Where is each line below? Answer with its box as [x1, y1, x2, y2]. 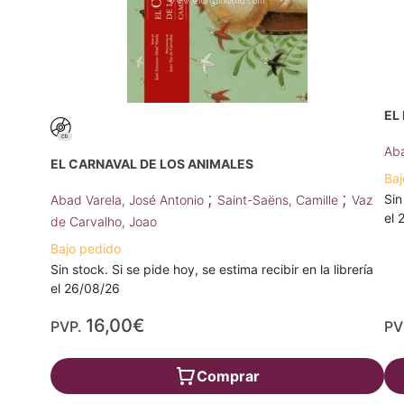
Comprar [196, 367, 260, 386]
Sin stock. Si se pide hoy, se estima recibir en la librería [50, 262, 373, 278]
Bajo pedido [50, 241, 121, 257]
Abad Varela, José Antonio [50, 192, 207, 208]
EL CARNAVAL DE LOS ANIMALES [50, 156, 253, 172]
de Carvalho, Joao [50, 214, 157, 230]
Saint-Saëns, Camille [217, 192, 342, 208]
